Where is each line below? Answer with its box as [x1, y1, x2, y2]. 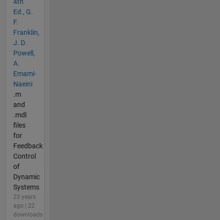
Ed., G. [13, 7, 33, 16]
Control [13, 152, 36, 160]
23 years [13, 193, 36, 200]
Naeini [13, 80, 32, 88]
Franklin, [13, 28, 39, 36]
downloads [13, 211, 43, 218]
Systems [13, 183, 39, 191]
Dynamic [13, 172, 40, 181]
